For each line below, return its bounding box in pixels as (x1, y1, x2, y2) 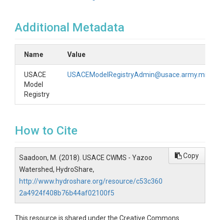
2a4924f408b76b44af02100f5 (19, 189, 114, 197)
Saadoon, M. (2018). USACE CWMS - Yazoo (19, 154, 152, 162)
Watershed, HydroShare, (19, 165, 94, 173)
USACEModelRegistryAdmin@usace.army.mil (67, 71, 208, 79)
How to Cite (15, 124, 78, 137)
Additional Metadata (15, 21, 124, 34)
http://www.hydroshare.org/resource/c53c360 (19, 177, 163, 185)
